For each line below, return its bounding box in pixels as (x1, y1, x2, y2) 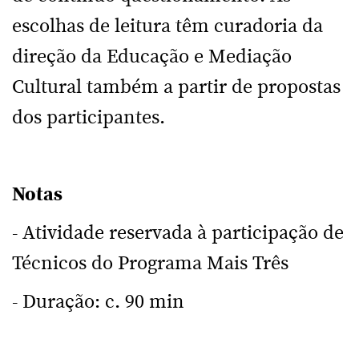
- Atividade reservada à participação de (12, 224, 344, 243)
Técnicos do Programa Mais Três (12, 254, 288, 273)
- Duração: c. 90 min (12, 292, 184, 312)
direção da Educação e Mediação (12, 47, 292, 67)
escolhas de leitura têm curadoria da (12, 17, 323, 36)
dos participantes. (12, 108, 165, 127)
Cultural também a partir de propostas (12, 78, 341, 97)
